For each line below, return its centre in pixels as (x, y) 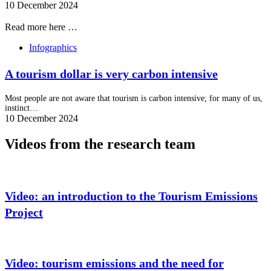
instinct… (21, 108)
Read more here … (41, 27)
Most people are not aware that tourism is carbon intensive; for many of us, (134, 98)
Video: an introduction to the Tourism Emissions (131, 196)
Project (24, 212)
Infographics (53, 48)
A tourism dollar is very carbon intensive (111, 74)
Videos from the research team (100, 144)
